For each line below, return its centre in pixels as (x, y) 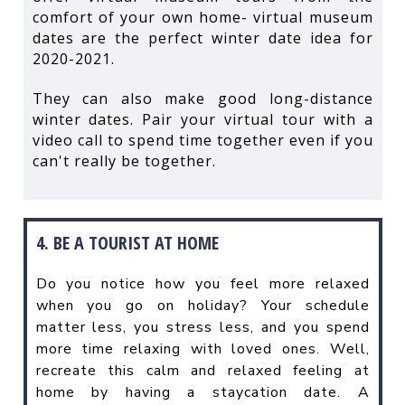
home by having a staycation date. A (202, 392)
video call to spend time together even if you (202, 140)
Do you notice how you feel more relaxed (202, 283)
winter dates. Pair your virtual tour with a (202, 119)
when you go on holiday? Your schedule (202, 305)
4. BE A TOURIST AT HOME (127, 242)
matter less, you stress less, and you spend (202, 327)
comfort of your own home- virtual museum (202, 17)
